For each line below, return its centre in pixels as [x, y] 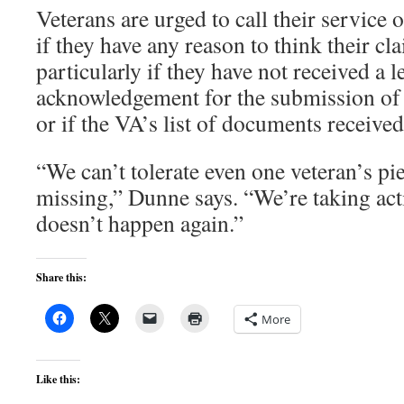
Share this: [61, 277]
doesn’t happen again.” [140, 223]
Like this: [58, 379]
